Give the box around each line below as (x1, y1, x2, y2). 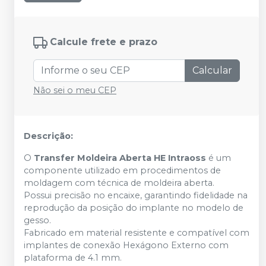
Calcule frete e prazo (50, 36, 157, 48)
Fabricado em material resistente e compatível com (24, 227, 249, 238)
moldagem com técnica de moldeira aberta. (24, 177, 214, 188)
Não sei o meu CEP (33, 84, 116, 96)
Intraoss (168, 152, 206, 163)
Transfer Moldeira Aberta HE (34, 152, 168, 163)
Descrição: (24, 130, 73, 141)
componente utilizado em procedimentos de (24, 164, 221, 176)
